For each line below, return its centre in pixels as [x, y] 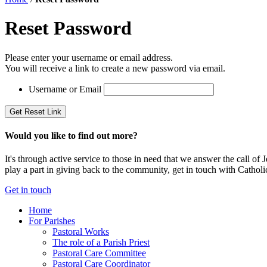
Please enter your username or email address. [89, 57]
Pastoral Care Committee [99, 253]
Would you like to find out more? [71, 136]
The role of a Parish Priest [101, 243]
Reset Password [68, 28]
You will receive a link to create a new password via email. [115, 68]
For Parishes [52, 221]
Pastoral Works [81, 232]
